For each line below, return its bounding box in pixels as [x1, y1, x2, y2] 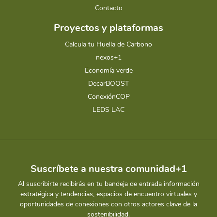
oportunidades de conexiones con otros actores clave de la [20, 200, 197, 209]
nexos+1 [95, 53, 122, 62]
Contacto [94, 3, 123, 13]
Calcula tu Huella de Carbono [65, 40, 152, 49]
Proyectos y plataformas [54, 21, 163, 35]
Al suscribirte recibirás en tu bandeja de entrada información [17, 179, 200, 189]
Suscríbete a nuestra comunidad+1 [30, 162, 187, 176]
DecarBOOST [88, 79, 129, 89]
